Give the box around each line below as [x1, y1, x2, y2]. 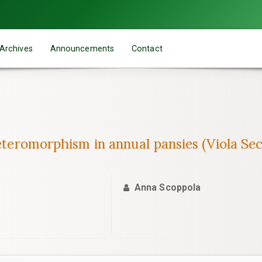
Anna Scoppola [134, 182, 201, 193]
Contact [132, 43, 163, 53]
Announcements [50, 43, 115, 53]
